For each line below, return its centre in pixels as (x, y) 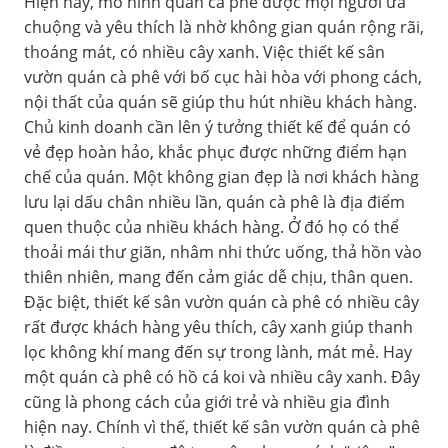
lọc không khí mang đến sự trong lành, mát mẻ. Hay (218, 352)
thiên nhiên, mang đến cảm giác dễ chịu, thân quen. (218, 277)
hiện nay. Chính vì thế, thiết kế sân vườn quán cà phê (222, 427)
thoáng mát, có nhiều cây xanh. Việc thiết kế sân (204, 52)
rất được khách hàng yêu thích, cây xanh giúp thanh (218, 327)
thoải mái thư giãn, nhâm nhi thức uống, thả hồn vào (223, 252)
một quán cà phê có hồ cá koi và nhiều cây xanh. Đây (222, 377)
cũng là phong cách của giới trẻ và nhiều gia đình (207, 402)
